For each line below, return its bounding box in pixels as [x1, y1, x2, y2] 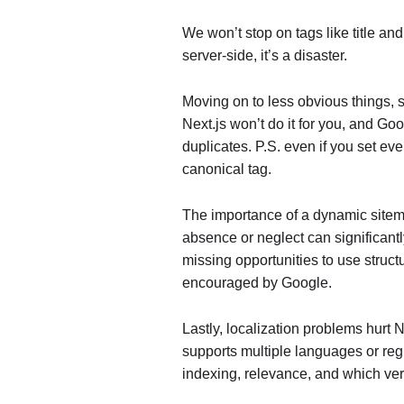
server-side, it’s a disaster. [182, 48, 347, 63]
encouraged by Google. [182, 275, 332, 290]
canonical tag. [182, 161, 271, 177]
